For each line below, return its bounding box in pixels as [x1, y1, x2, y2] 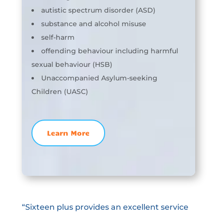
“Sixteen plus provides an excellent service [21, 202, 188, 212]
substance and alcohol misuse [41, 19, 146, 28]
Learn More [46, 128, 90, 137]
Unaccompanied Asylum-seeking [41, 73, 157, 82]
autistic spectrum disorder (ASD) [41, 5, 155, 15]
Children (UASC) [31, 87, 88, 96]
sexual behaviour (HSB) [31, 60, 112, 69]
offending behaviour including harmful [41, 46, 178, 55]
